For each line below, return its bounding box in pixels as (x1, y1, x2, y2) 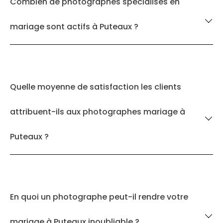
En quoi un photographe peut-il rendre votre (10, 191, 188, 203)
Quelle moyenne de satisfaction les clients (10, 81, 181, 93)
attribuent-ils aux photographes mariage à (10, 106, 185, 117)
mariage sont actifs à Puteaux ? (10, 21, 138, 32)
